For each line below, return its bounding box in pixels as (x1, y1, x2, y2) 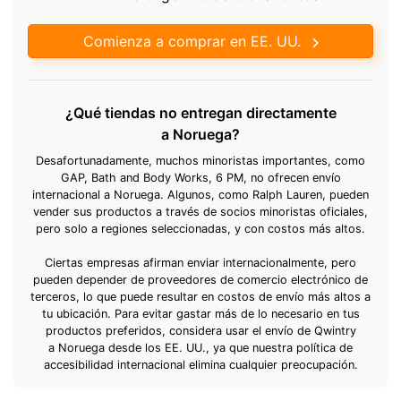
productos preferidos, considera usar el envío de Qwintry (45, 323, 356, 337)
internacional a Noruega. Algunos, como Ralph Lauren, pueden (32, 187, 369, 201)
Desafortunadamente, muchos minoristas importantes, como (36, 153, 365, 167)
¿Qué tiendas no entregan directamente (64, 103, 337, 122)
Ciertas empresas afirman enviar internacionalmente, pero (45, 255, 356, 269)
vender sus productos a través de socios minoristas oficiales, (33, 204, 368, 218)
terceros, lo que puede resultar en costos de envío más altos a (30, 289, 371, 303)
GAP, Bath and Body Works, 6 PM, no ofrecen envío (60, 170, 341, 184)
